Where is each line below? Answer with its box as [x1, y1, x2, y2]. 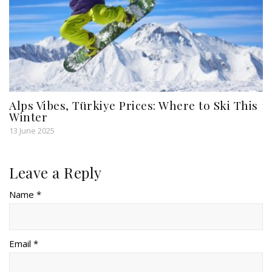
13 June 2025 [9, 124, 55, 136]
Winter [9, 108, 47, 124]
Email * [9, 237, 38, 250]
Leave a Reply [9, 162, 102, 182]
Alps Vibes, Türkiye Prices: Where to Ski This [9, 97, 258, 113]
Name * [9, 188, 41, 200]
